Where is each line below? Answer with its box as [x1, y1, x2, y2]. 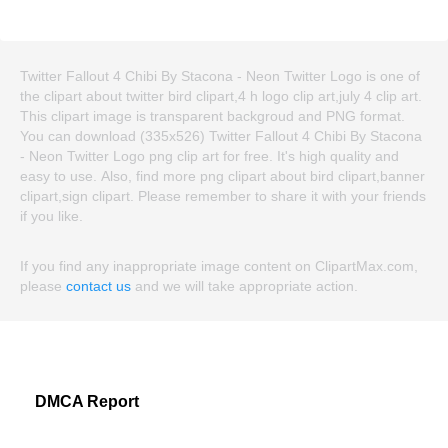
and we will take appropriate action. [131, 277, 358, 294]
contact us [66, 277, 131, 294]
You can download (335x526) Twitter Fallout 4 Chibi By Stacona [20, 127, 422, 144]
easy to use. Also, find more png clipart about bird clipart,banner [20, 167, 425, 184]
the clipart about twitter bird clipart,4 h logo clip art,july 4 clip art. [20, 87, 422, 104]
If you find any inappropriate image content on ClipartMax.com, [20, 257, 418, 274]
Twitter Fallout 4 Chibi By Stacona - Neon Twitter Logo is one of [20, 67, 420, 84]
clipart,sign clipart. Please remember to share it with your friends [20, 187, 426, 204]
